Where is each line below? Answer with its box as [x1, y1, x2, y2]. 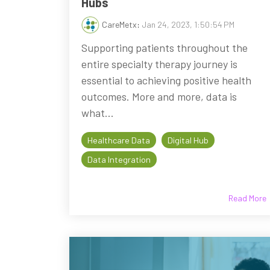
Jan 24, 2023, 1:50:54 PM [142, 19, 234, 30]
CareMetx [102, 19, 137, 30]
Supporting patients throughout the [81, 40, 248, 54]
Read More [228, 192, 267, 203]
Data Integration [87, 154, 151, 165]
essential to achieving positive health [81, 73, 251, 87]
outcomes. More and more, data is [81, 89, 237, 103]
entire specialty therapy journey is [81, 57, 237, 71]
